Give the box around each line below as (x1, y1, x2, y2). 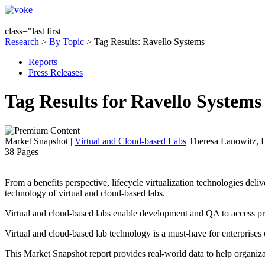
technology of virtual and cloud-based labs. (5, 188, 165, 198)
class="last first (5, 26, 61, 36)
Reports (28, 57, 57, 67)
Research (5, 37, 39, 47)
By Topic (49, 37, 84, 47)
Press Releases (28, 67, 83, 77)
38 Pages (5, 146, 38, 157)
